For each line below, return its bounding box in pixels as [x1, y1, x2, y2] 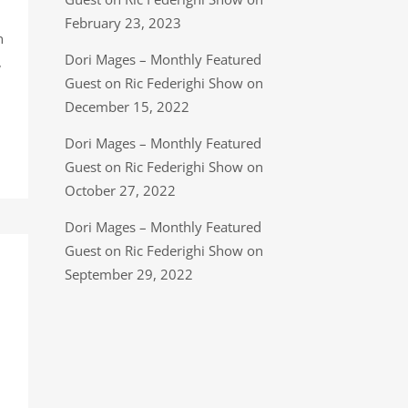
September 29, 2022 [65, 265, 193, 283]
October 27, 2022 [65, 181, 176, 199]
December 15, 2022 [65, 97, 189, 116]
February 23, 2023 [65, 14, 181, 32]
